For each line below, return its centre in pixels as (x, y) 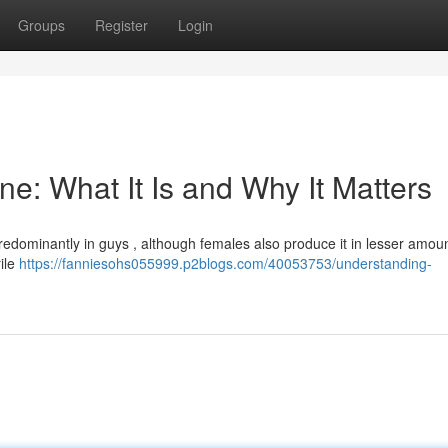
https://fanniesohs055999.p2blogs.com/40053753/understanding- (225, 263)
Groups (41, 25)
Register (121, 25)
